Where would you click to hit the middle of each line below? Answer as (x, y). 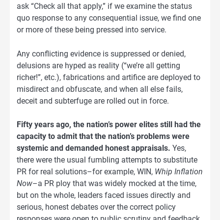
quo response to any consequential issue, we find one (109, 18)
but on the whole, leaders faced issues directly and (104, 195)
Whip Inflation (179, 171)
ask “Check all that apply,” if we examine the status (104, 6)
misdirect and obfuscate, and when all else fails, (100, 89)
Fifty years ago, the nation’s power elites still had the (109, 124)
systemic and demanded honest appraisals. (94, 148)
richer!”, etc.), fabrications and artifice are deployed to (109, 77)
